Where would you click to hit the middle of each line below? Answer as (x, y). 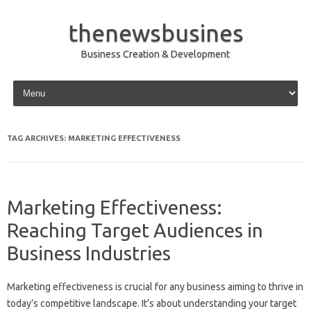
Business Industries (89, 253)
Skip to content (43, 83)
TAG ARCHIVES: (37, 138)
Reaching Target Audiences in (135, 230)
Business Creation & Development (155, 54)
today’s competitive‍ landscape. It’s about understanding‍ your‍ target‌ (152, 303)
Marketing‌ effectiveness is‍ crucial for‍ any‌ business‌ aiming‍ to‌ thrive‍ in (155, 287)
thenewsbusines (155, 33)
